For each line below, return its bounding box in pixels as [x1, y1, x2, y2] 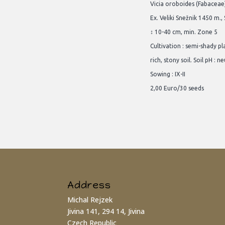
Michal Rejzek [67, 194, 113, 204]
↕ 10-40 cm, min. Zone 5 [150, 29, 217, 36]
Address [67, 179, 111, 191]
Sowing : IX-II [150, 71, 185, 78]
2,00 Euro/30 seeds [150, 85, 204, 92]
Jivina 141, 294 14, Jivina [67, 206, 145, 216]
